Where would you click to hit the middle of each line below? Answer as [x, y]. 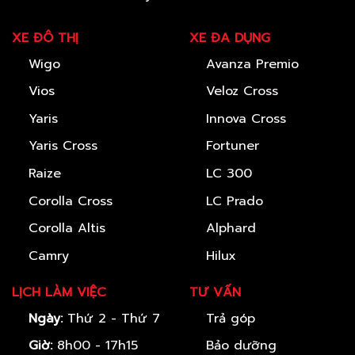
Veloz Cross [242, 92]
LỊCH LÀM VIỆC [59, 292]
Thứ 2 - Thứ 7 [111, 318]
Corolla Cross [70, 201]
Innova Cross [246, 118]
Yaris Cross [63, 146]
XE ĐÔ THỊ [45, 38]
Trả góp [230, 318]
